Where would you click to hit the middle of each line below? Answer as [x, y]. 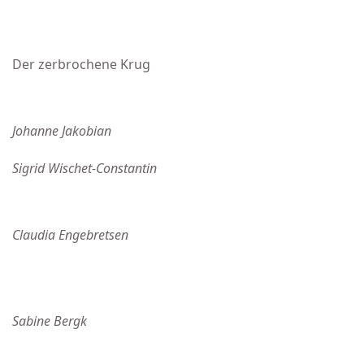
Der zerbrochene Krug [81, 64]
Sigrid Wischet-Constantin [84, 168]
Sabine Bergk [50, 321]
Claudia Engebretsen [70, 235]
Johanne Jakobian [62, 131]
